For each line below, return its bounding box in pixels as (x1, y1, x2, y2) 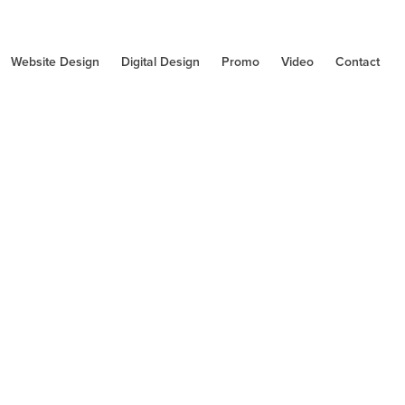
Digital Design (120, 52, 200, 71)
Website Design (10, 52, 99, 71)
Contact (334, 52, 380, 71)
